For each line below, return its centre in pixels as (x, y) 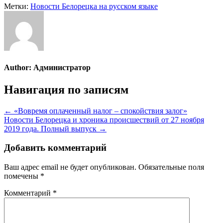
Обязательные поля (171, 167)
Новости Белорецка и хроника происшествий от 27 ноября (104, 119)
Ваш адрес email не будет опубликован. (70, 167)
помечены (22, 176)
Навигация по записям (66, 89)
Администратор (62, 68)
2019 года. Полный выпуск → (55, 128)
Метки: (17, 6)
